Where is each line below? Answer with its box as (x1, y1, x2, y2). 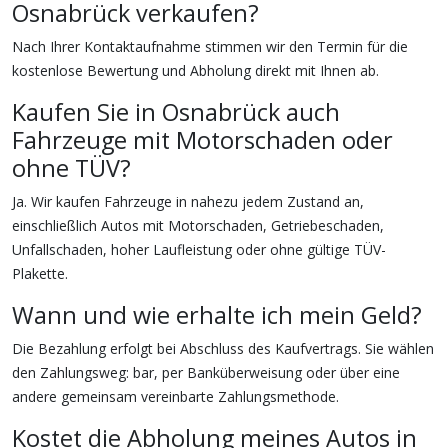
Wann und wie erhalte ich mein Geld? (12, 299, 422, 332)
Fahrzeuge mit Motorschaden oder (12, 124, 393, 157)
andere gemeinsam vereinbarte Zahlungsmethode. (12, 387, 339, 407)
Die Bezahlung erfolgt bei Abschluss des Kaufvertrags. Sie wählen (12, 339, 434, 359)
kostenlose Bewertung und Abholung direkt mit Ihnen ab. (12, 61, 379, 81)
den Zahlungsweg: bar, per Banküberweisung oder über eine (12, 363, 400, 383)
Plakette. (12, 264, 68, 284)
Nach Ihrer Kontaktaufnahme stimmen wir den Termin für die (12, 37, 408, 57)
